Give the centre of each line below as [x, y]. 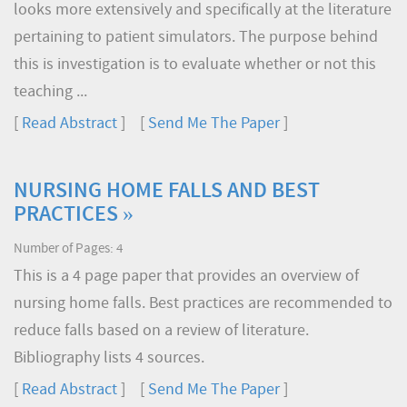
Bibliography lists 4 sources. [109, 358]
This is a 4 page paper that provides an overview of [186, 277]
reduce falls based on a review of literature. [161, 331]
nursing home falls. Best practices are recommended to [203, 304]
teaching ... [50, 92]
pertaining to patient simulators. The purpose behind [196, 38]
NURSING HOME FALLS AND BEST [167, 192]
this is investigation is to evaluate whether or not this [195, 65]
